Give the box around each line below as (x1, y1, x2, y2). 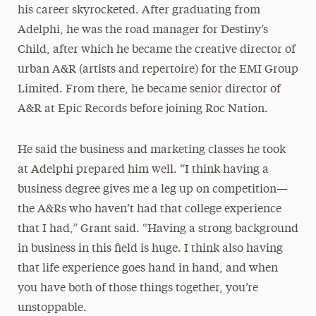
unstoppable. (17, 302, 87, 314)
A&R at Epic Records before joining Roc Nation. (17, 103, 268, 115)
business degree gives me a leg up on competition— (17, 183, 288, 195)
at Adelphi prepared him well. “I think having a (17, 164, 269, 176)
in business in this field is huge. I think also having (17, 243, 283, 255)
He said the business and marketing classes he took (17, 144, 286, 156)
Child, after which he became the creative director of (17, 44, 296, 56)
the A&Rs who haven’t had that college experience (17, 203, 281, 215)
